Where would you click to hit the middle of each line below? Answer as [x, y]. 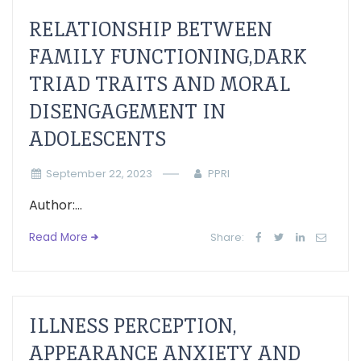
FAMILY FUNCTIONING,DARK [168, 57]
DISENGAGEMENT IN [127, 112]
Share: [228, 237]
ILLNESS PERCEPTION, [133, 326]
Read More [58, 237]
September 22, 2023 [99, 174]
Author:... [56, 205]
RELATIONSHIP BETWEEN [151, 29]
